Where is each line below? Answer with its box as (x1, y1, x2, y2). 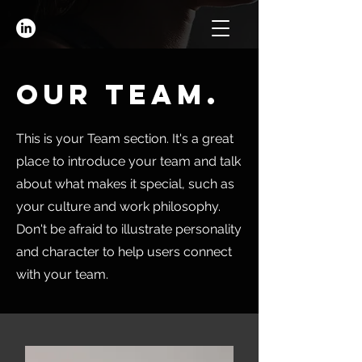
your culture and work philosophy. (16, 199, 221, 214)
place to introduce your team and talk (16, 154, 241, 169)
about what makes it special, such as (16, 176, 234, 192)
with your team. (16, 267, 108, 282)
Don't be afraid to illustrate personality (16, 221, 242, 237)
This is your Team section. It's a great (16, 131, 234, 146)
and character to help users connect (16, 244, 232, 259)
